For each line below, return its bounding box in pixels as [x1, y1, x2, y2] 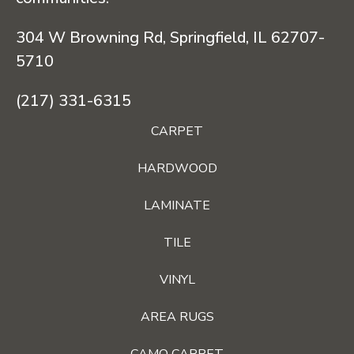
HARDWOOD [137, 160, 217, 178]
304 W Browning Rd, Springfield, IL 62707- [16, 27, 325, 49]
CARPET [151, 122, 203, 141]
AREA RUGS [140, 308, 214, 326]
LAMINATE [144, 197, 210, 215]
